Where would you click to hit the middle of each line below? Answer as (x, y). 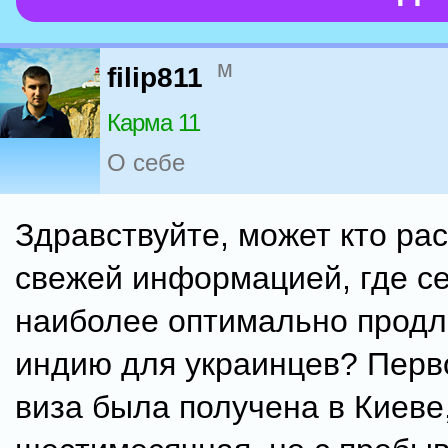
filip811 (155, 78)
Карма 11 (153, 123)
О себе (146, 163)
